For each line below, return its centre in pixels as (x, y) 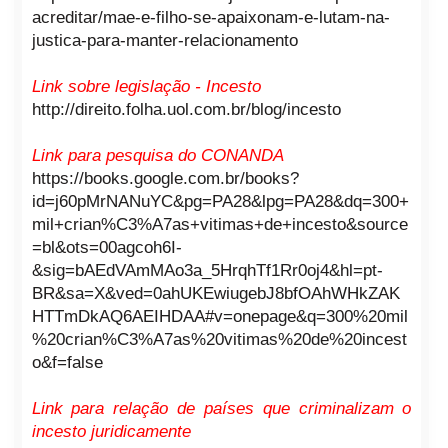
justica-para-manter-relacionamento (164, 40)
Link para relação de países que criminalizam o (221, 408)
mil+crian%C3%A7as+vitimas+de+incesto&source (219, 224)
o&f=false (67, 362)
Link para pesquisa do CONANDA (157, 155)
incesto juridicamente (111, 431)
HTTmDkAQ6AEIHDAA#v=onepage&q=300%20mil (219, 316)
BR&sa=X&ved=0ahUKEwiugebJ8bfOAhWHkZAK (215, 293)
